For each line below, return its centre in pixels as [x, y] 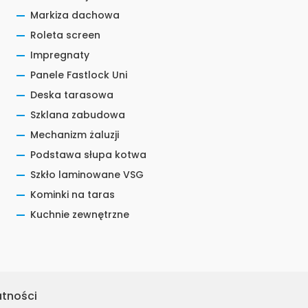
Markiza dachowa [75, 15]
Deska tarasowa [72, 95]
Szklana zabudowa [78, 115]
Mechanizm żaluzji [75, 135]
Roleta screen [65, 35]
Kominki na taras [73, 195]
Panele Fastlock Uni [79, 75]
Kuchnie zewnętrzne [80, 214]
